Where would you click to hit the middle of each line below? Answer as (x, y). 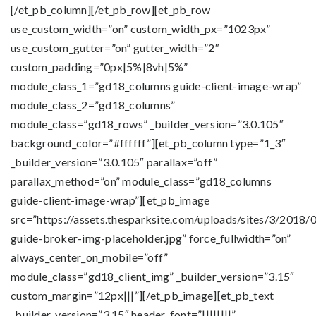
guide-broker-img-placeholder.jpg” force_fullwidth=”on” (151, 238)
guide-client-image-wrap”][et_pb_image (110, 200)
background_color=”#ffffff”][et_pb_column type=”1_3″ (148, 143)
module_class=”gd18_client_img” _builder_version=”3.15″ (153, 276)
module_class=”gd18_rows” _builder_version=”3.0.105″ (147, 124)
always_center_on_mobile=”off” (90, 257)
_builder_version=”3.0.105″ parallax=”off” (114, 162)
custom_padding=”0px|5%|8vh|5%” (99, 67)
